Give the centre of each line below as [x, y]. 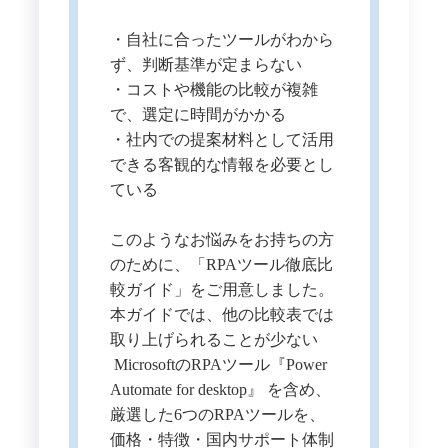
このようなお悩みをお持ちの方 [221, 239]
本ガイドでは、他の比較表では [221, 314]
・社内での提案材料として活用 [221, 139]
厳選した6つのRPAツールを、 [217, 414]
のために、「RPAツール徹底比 [221, 264]
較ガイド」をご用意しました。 [221, 289]
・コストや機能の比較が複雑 [213, 89]
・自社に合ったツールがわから [221, 39]
